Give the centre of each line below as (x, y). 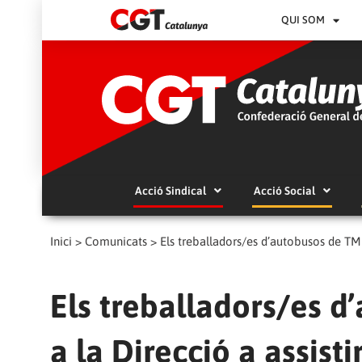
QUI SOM (303, 20)
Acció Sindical (170, 191)
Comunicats (116, 242)
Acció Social (284, 191)
